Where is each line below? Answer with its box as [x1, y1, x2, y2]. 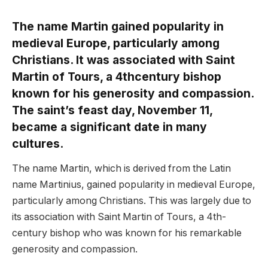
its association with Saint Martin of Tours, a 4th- [12, 211, 226, 223]
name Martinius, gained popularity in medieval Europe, [12, 179, 255, 191]
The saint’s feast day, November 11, [12, 102, 212, 117]
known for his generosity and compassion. [12, 86, 254, 100]
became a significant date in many [12, 119, 207, 134]
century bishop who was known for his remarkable [12, 227, 242, 239]
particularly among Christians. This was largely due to [12, 195, 251, 207]
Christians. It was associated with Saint [12, 52, 235, 67]
